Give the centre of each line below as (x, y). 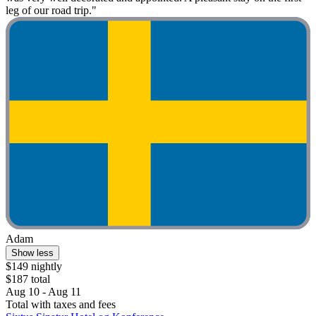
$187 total (28, 279)
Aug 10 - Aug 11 (43, 292)
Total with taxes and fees (61, 305)
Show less (32, 253)
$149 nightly (34, 267)
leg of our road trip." (51, 10)
